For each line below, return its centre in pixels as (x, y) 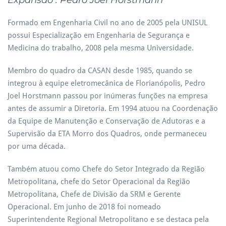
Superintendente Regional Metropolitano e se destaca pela (108, 219)
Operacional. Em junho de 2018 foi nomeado (84, 207)
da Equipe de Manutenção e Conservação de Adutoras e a (106, 121)
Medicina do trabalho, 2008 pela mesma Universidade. (101, 48)
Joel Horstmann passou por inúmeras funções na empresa (108, 96)
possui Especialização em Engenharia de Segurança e (99, 35)
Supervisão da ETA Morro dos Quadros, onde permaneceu (107, 134)
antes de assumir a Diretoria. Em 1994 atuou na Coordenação (113, 108)
